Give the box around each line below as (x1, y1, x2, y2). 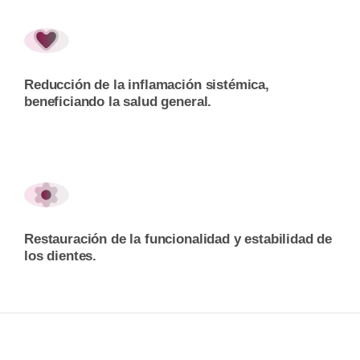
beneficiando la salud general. (24, 93, 212, 109)
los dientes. (24, 247, 97, 264)
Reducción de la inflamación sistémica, (24, 76, 269, 92)
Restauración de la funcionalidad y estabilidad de (24, 231, 333, 247)
